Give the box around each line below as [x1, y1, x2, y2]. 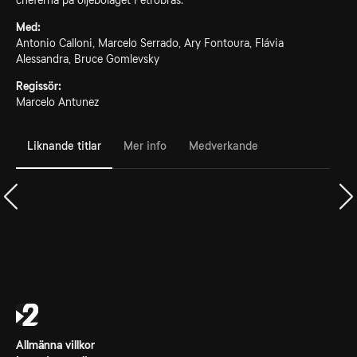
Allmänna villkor [16, 339, 95, 351]
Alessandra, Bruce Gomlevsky [16, 53, 159, 65]
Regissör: [16, 80, 61, 92]
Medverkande [189, 139, 258, 152]
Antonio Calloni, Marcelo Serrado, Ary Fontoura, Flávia [16, 37, 284, 49]
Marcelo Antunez [16, 96, 99, 108]
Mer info [124, 139, 167, 152]
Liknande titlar [27, 139, 101, 152]
